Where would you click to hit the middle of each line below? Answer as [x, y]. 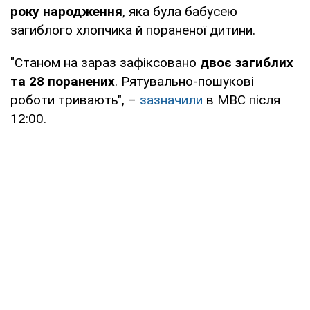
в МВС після [241, 100]
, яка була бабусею [180, 11]
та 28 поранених [63, 81]
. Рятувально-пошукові [184, 81]
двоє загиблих [247, 62]
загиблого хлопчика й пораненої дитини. [133, 30]
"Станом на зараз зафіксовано [105, 62]
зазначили [171, 100]
